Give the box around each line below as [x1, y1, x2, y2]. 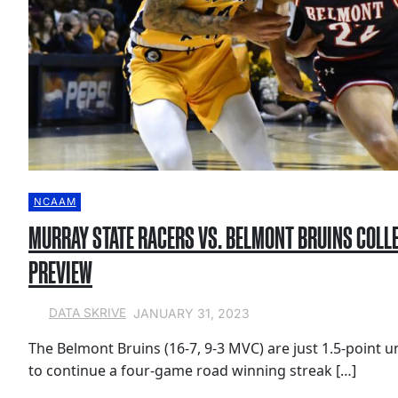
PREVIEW [28, 255, 92, 290]
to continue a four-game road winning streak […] [28, 360, 356, 380]
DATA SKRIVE [48, 306, 126, 321]
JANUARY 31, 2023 [132, 305, 250, 321]
